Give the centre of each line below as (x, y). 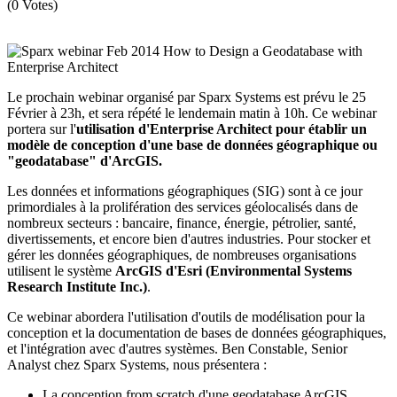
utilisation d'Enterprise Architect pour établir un (222, 128)
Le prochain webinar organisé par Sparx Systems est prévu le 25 (187, 97)
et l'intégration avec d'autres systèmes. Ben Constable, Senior (177, 348)
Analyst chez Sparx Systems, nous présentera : (137, 364)
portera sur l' (42, 128)
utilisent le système (61, 270)
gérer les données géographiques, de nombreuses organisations (182, 254)
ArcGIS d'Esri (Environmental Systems (234, 270)
